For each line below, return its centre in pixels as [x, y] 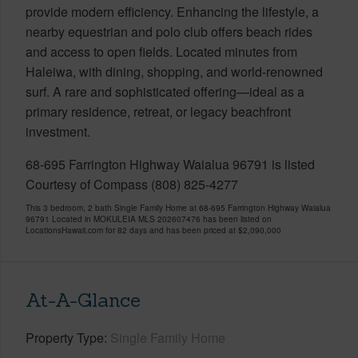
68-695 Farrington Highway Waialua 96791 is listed [170, 164]
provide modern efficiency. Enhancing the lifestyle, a [172, 11]
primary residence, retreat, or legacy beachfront [158, 111]
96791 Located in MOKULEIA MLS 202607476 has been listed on [149, 219]
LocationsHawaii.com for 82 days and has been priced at [132, 230]
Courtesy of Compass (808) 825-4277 [132, 184]
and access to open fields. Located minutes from [161, 51]
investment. [58, 131]
